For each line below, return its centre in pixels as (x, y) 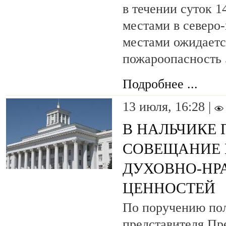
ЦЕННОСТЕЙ (169, 188)
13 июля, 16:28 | (168, 107)
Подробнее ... (160, 84)
